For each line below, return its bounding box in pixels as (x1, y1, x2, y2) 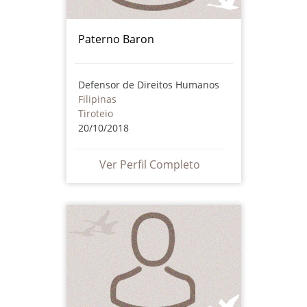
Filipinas (77, 92, 116, 106)
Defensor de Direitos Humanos (77, 77, 219, 91)
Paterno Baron (77, 31, 154, 47)
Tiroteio (77, 106, 113, 120)
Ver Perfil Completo (99, 156, 200, 172)
